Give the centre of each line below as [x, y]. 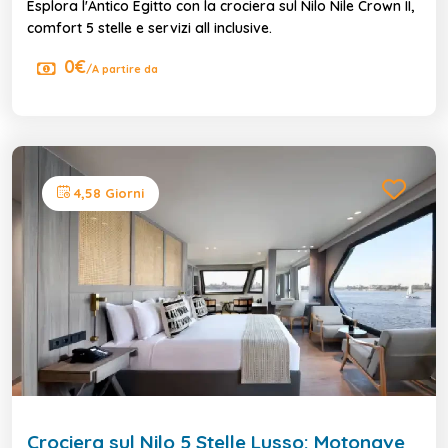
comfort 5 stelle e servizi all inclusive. [149, 27]
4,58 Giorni [107, 192]
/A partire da [122, 68]
